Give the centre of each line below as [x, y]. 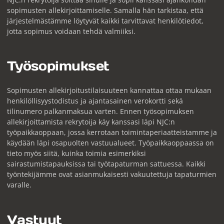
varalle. [19, 185]
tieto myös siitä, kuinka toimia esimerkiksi [76, 153]
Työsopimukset [58, 66]
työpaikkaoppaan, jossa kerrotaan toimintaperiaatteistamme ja [112, 132]
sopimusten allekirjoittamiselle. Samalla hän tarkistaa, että [105, 10]
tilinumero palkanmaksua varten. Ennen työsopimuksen [100, 111]
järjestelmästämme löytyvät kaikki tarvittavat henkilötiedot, [105, 20]
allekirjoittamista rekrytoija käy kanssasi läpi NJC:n [91, 122]
